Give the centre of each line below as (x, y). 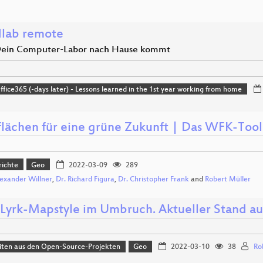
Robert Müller (228, 180)
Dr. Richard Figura (85, 180)
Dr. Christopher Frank (154, 180)
